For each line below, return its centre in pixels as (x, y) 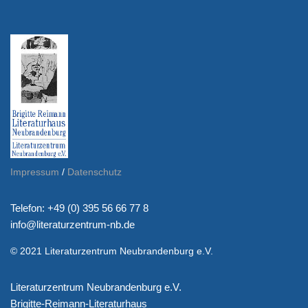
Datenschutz (95, 172)
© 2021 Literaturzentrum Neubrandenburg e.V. (112, 251)
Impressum (35, 172)
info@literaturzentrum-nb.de (73, 224)
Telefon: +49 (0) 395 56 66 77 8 (79, 208)
